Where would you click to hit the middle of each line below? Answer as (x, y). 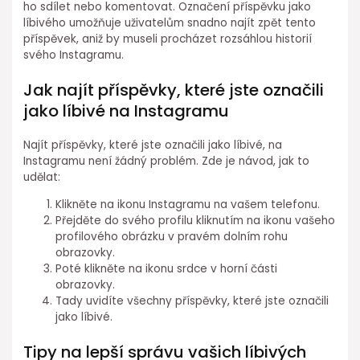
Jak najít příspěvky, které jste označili (174, 90)
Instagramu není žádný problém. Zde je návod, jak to (167, 162)
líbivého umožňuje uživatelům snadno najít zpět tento (170, 23)
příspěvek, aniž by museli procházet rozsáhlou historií (168, 39)
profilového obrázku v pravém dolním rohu (172, 236)
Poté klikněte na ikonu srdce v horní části (167, 268)
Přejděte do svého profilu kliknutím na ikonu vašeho (196, 220)
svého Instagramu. (74, 55)
